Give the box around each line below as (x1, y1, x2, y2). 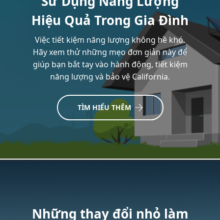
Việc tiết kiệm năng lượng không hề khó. (35, 34, 185, 45)
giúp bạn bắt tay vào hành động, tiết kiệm (32, 59, 188, 70)
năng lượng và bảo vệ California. (50, 71, 170, 82)
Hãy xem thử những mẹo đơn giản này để (33, 47, 187, 57)
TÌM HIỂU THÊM (77, 103, 131, 112)
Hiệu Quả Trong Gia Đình (31, 11, 189, 29)
